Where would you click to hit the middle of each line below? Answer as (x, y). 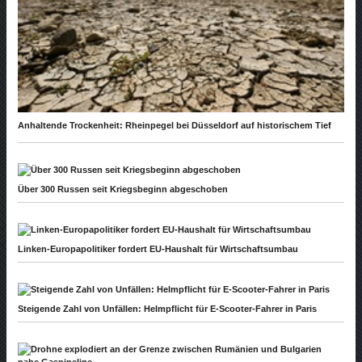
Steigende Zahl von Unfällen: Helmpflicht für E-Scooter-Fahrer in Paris (167, 309)
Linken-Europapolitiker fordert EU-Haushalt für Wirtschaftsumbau (158, 249)
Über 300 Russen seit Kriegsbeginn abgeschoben (123, 189)
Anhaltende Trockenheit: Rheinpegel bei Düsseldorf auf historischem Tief (175, 126)
